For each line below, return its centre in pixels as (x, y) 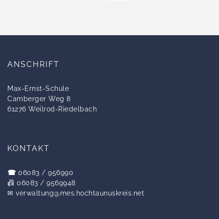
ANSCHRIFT (33, 65)
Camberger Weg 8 (39, 99)
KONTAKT (29, 149)
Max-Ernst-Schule (38, 89)
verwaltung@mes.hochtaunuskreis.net (80, 193)
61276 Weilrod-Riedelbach (52, 109)
